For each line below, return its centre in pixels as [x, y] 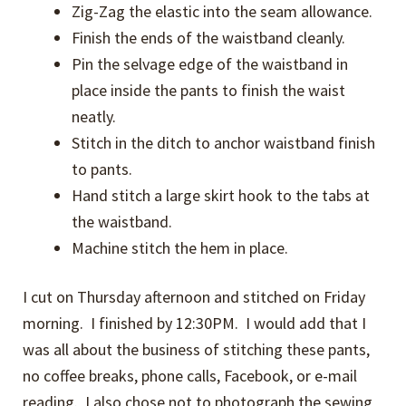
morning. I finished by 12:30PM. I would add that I [195, 324]
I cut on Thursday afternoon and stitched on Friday [194, 297]
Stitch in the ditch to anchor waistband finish [224, 143]
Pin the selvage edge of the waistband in [210, 64]
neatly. [94, 116]
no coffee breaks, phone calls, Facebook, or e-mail [190, 376]
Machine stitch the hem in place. [180, 248]
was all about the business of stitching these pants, [197, 350]
